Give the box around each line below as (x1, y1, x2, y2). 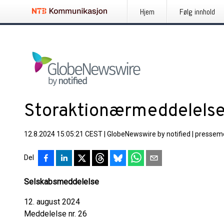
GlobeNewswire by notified (107, 130, 190, 138)
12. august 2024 (24, 197, 80, 206)
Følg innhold (179, 6, 215, 17)
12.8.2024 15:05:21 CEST (24, 130, 102, 138)
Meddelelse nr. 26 (24, 209, 87, 218)
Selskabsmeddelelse (24, 177, 99, 186)
